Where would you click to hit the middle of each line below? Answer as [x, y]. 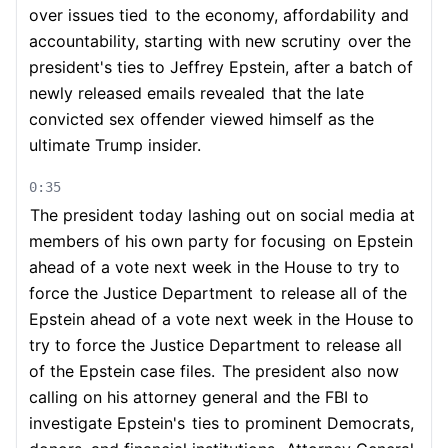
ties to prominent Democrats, [300, 423]
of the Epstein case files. [122, 371]
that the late [315, 93]
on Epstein [370, 241]
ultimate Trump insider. [115, 145]
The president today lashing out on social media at [222, 215]
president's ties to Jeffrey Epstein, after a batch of [221, 67]
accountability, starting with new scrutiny [185, 41]
